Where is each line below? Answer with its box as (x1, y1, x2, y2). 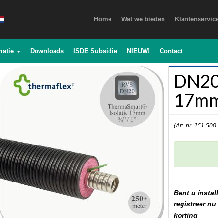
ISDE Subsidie (73, 47, 117, 54)
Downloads (30, 47, 64, 54)
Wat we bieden (121, 16, 165, 23)
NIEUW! (127, 47, 150, 54)
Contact (160, 47, 182, 54)
